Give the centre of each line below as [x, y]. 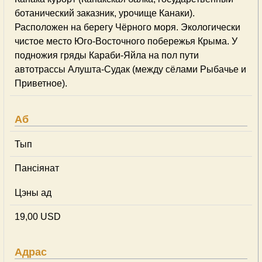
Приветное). [41, 83]
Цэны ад [33, 193]
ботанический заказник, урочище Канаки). [105, 13]
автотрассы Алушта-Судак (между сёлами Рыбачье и [130, 69]
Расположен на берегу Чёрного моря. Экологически [127, 27]
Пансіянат [37, 168]
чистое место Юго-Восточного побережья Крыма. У [126, 41]
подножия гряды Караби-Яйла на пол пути [107, 55]
